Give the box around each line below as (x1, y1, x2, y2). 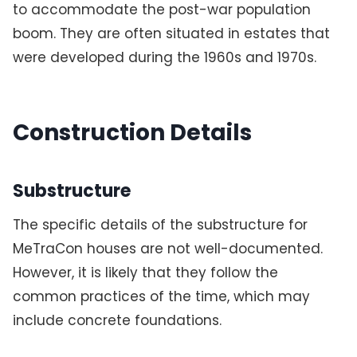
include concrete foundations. (12, 311, 222, 331)
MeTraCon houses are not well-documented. (12, 239, 323, 259)
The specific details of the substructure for (12, 215, 308, 235)
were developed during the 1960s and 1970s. (12, 48, 316, 68)
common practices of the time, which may (12, 287, 310, 307)
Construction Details (12, 117, 252, 149)
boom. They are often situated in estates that (12, 24, 330, 44)
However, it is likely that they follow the (12, 263, 278, 283)
